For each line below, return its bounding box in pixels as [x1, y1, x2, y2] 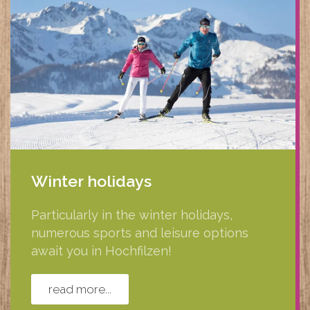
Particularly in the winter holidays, [31, 207, 232, 222]
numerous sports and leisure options [31, 225, 248, 240]
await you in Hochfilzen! [31, 243, 172, 258]
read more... [48, 282, 111, 296]
